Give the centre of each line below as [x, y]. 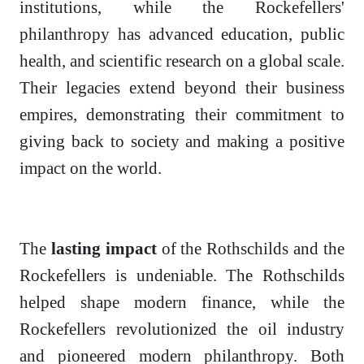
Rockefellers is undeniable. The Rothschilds [182, 275]
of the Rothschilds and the [251, 249]
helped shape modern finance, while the [182, 302]
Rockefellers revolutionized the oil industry [182, 329]
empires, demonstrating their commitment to [182, 115]
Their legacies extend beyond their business [182, 88]
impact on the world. [91, 168]
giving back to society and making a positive [182, 141]
